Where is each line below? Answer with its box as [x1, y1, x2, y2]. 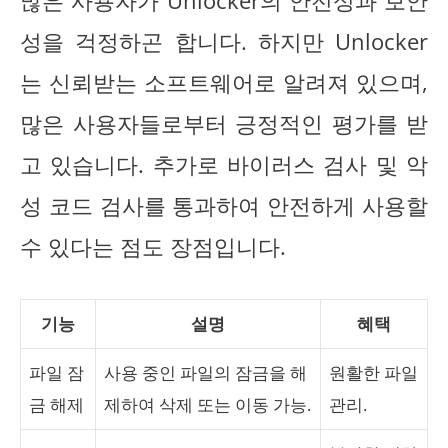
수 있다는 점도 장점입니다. [20, 231, 286, 261]
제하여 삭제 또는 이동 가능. [104, 393, 311, 417]
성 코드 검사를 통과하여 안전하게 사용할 [20, 190, 428, 220]
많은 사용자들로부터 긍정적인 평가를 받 [20, 108, 428, 138]
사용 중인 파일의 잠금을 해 [104, 361, 307, 385]
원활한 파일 [329, 361, 418, 385]
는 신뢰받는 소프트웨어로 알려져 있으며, [20, 67, 428, 97]
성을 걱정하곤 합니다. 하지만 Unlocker [20, 26, 428, 56]
